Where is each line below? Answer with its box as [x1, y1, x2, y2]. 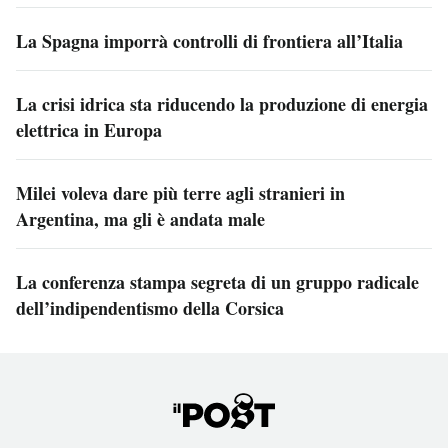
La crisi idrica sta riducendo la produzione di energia [16, 91, 428, 118]
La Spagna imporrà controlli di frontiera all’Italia [16, 28, 403, 55]
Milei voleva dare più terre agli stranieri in [16, 180, 345, 207]
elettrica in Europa [16, 117, 162, 144]
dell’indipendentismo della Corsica [16, 295, 284, 322]
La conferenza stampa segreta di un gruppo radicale [16, 269, 419, 296]
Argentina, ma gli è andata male [16, 206, 265, 233]
